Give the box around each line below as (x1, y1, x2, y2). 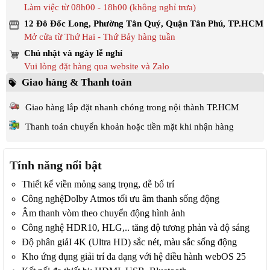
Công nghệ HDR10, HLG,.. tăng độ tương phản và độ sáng (22, 222, 250, 233)
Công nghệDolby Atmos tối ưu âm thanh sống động (22, 193, 219, 204)
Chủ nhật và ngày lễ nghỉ (24, 48, 122, 58)
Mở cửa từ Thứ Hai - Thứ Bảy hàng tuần (24, 32, 175, 42)
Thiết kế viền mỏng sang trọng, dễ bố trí (22, 179, 174, 189)
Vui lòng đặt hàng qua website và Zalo (24, 61, 169, 71)
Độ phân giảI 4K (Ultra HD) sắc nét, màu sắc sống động (22, 237, 237, 247)
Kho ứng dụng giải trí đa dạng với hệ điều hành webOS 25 (22, 251, 246, 262)
